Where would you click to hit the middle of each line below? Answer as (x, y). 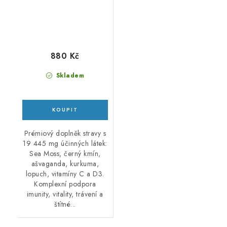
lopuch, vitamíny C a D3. (65, 174)
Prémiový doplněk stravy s (65, 133)
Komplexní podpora (65, 184)
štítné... (65, 204)
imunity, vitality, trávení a (65, 194)
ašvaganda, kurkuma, (65, 163)
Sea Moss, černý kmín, (65, 153)
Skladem (69, 75)
